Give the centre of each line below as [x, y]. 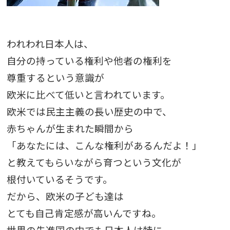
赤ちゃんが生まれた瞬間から [70, 128]
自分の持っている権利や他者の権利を [89, 61]
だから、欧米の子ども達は [65, 196]
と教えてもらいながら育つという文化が [94, 162]
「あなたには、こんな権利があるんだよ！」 [104, 145]
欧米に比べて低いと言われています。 [88, 94]
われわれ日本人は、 [50, 44]
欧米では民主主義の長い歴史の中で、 [89, 111]
